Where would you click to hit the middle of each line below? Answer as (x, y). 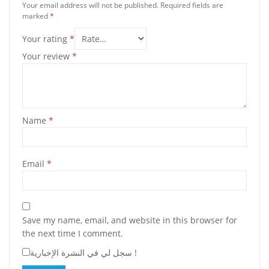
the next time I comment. (73, 233)
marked (36, 16)
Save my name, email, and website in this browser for (130, 220)
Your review (47, 56)
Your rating (46, 38)
